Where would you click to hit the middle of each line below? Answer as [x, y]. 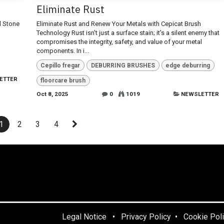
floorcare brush [63, 80]
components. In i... [62, 51]
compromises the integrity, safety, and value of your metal [119, 42]
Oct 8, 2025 [52, 94]
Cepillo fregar [60, 65]
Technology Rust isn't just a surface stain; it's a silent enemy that [128, 33]
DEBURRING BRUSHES [123, 65]
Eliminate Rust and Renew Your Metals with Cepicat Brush [118, 24]
